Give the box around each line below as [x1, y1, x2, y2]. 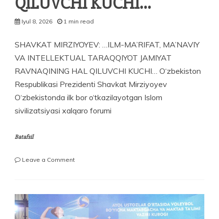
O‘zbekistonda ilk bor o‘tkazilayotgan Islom [15, 92, 162, 102]
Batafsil [15, 133, 33, 141]
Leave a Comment [22, 155, 75, 163]
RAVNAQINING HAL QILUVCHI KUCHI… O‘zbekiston [15, 66, 201, 76]
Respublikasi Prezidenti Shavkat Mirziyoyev [15, 79, 167, 89]
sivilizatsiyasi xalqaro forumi [15, 105, 111, 115]
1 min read [64, 17, 94, 25]
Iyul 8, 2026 [22, 17, 52, 25]
